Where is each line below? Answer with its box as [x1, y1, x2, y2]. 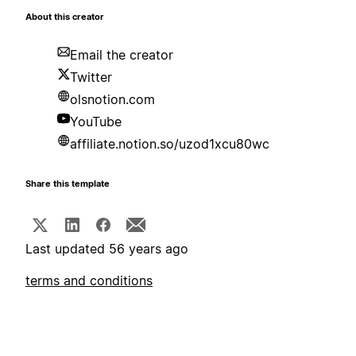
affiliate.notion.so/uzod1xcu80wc [70, 136, 269, 153]
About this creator [25, 12, 104, 23]
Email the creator [70, 47, 173, 64]
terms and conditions [25, 273, 153, 289]
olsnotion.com [70, 91, 155, 108]
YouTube [70, 114, 122, 130]
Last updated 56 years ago [25, 241, 188, 257]
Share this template [25, 179, 110, 190]
